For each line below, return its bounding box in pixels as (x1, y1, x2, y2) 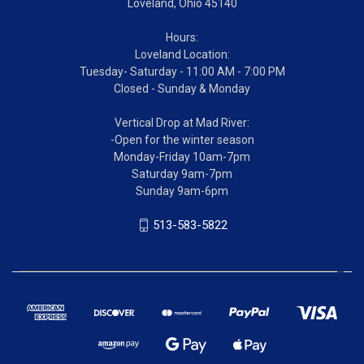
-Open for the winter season (110, 132, 254, 146)
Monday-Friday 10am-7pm (114, 149, 250, 163)
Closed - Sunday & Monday (114, 81, 250, 95)
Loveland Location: (134, 47, 230, 61)
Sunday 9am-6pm (136, 184, 228, 197)
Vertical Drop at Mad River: (115, 115, 249, 129)
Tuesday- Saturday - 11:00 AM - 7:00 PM (79, 64, 285, 78)
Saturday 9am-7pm (132, 167, 232, 180)
